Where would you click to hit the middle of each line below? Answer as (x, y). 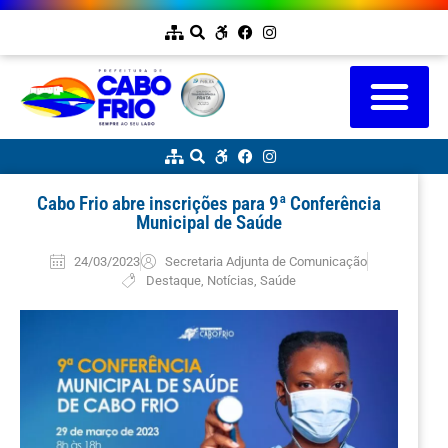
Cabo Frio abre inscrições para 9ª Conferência (209, 203)
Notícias (230, 280)
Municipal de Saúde (209, 222)
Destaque (173, 280)
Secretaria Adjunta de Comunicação (265, 261)
